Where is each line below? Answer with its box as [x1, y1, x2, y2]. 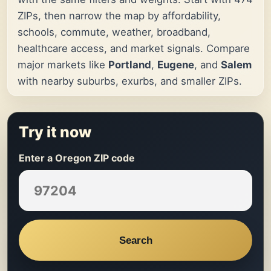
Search [119, 233, 152, 246]
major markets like [18, 59, 108, 71]
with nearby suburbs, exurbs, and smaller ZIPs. [18, 75, 242, 88]
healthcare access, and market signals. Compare [18, 42, 250, 55]
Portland [108, 59, 151, 71]
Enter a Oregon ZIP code [19, 152, 135, 165]
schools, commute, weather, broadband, [18, 26, 211, 39]
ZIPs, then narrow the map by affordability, [18, 10, 221, 22]
